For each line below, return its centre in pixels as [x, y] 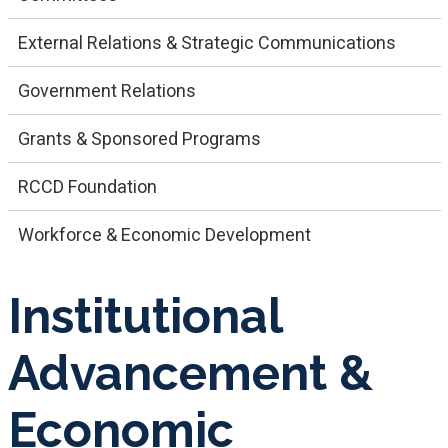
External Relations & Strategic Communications [206, 42]
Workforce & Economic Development [164, 234]
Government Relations [106, 90]
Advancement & [190, 372]
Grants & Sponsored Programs [139, 138]
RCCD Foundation [87, 186]
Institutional [144, 315]
